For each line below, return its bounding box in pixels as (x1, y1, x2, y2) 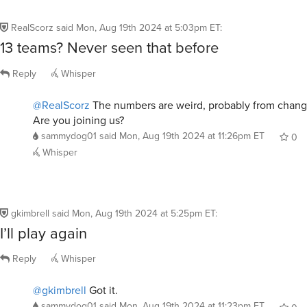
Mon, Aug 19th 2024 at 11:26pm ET (119, 128, 265, 143)
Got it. (86, 282, 118, 298)
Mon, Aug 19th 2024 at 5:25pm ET (72, 206, 215, 220)
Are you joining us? (33, 112, 124, 127)
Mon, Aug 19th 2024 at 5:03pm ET (76, 21, 220, 35)
